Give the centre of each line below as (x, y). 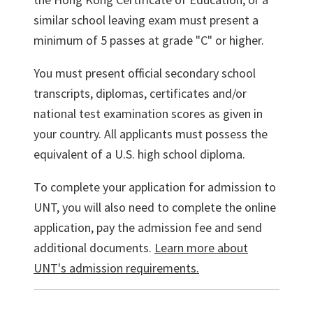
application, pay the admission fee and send (148, 228)
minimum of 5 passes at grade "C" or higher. (149, 41)
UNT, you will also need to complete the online (155, 208)
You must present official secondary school (145, 73)
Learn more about (201, 248)
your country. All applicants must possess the (151, 134)
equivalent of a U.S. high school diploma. (139, 154)
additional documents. (94, 248)
